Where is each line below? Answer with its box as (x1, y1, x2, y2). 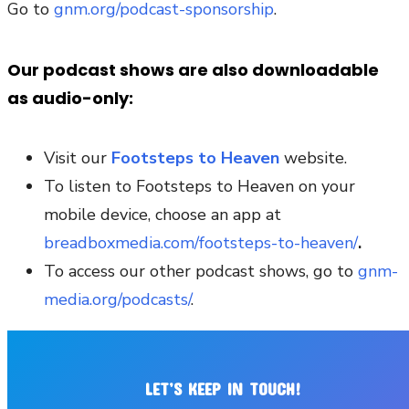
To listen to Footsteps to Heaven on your (44, 175, 355, 198)
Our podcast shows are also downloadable (7, 58, 379, 82)
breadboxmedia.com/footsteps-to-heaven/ (44, 232, 358, 255)
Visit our (44, 147, 111, 170)
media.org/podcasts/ (44, 288, 191, 311)
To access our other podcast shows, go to (44, 260, 358, 283)
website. (279, 147, 347, 170)
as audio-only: (7, 87, 133, 110)
